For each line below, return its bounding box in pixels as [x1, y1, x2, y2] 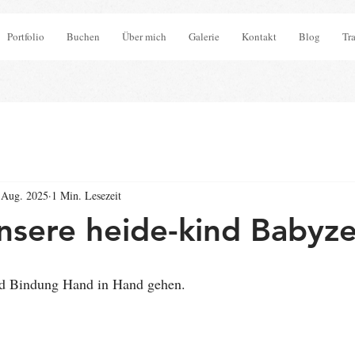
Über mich [122, 29, 166, 44]
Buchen [67, 29, 100, 44]
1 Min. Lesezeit [52, 187, 121, 203]
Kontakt [242, 29, 277, 44]
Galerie [189, 29, 219, 44]
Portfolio [6, 29, 44, 44]
